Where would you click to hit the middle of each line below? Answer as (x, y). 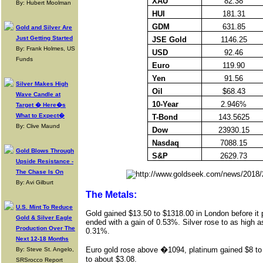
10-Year (165, 104)
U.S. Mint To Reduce (44, 207)
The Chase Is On (40, 172)
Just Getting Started (44, 38)
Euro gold (103, 250)
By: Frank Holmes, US (45, 48)
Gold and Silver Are (44, 27)
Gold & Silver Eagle (44, 218)
